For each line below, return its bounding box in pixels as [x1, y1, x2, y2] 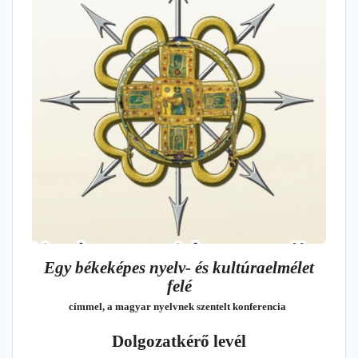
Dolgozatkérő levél [112, 331, 246, 351]
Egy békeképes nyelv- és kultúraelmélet [44, 257, 314, 277]
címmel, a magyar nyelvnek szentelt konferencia [68, 300, 286, 312]
